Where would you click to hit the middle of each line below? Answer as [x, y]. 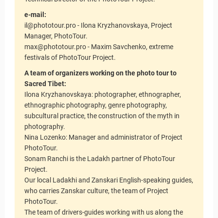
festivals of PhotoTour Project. [70, 57]
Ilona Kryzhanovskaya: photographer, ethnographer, [103, 94]
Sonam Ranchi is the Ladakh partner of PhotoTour [100, 159]
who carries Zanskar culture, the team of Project [96, 191]
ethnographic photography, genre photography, [96, 105]
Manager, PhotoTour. [56, 36]
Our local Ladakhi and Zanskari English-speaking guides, [109, 180]
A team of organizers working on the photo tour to [100, 73]
